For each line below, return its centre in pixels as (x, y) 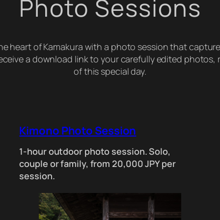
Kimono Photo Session (78, 130)
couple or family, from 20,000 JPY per (97, 164)
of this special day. (110, 71)
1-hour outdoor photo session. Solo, (95, 151)
